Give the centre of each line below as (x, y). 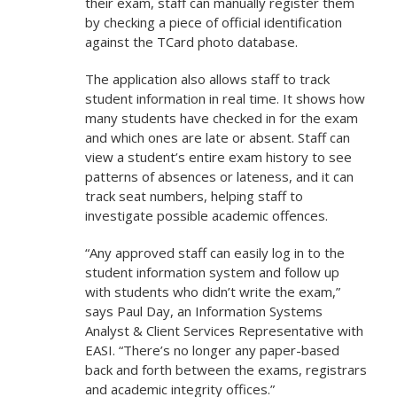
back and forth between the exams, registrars (226, 370)
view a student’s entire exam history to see (218, 157)
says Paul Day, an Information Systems (203, 311)
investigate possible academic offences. (206, 216)
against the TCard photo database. (191, 42)
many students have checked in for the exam (221, 118)
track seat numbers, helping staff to (194, 196)
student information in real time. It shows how (225, 99)
